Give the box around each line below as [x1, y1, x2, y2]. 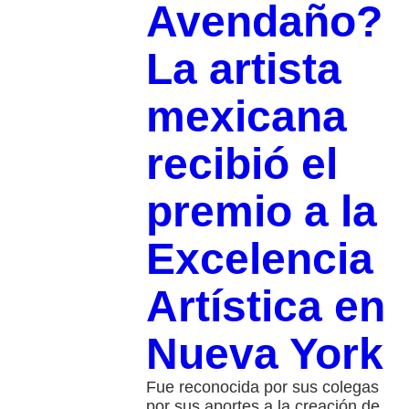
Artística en [145, 282, 385, 331]
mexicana [145, 92, 347, 142]
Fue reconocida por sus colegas [145, 378, 379, 397]
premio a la [145, 187, 377, 236]
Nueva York [145, 330, 383, 379]
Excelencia [145, 235, 373, 284]
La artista [145, 45, 341, 94]
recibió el [145, 140, 338, 189]
